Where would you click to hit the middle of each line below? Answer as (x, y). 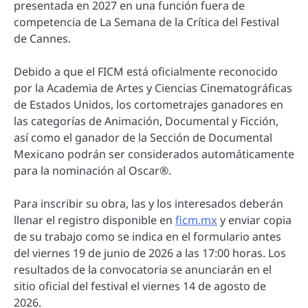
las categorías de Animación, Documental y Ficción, (146, 121)
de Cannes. (42, 39)
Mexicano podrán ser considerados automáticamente (154, 154)
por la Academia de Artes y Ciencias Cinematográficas (153, 88)
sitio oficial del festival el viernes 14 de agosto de (140, 286)
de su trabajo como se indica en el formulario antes (147, 237)
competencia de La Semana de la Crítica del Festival (146, 22)
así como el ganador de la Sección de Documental (143, 138)
